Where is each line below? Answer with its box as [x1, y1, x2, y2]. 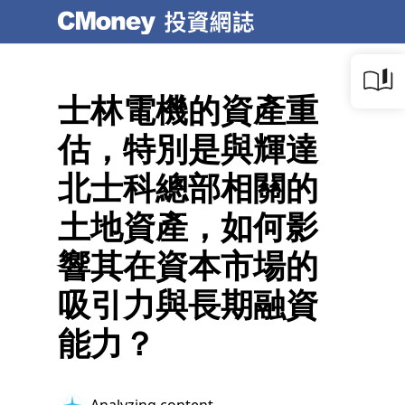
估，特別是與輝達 [58, 127, 318, 171]
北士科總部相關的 [58, 165, 318, 210]
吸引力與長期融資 [58, 282, 318, 326]
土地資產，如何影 [58, 204, 318, 249]
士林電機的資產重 [58, 88, 318, 132]
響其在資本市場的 [58, 243, 318, 287]
